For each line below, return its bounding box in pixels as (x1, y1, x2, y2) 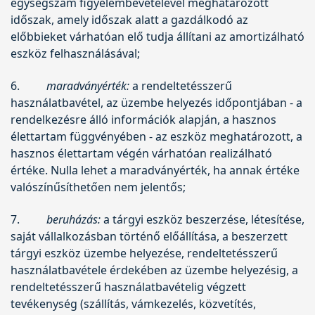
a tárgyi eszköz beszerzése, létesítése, (100, 211, 304, 227)
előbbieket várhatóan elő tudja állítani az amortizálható (11, 28, 304, 44)
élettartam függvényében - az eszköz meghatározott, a (11, 128, 302, 144)
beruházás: (46, 211, 101, 227)
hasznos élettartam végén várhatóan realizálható (11, 145, 272, 161)
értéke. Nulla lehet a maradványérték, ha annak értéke (11, 162, 300, 178)
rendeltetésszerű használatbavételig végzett (11, 278, 246, 295)
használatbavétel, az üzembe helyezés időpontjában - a (11, 94, 302, 110)
